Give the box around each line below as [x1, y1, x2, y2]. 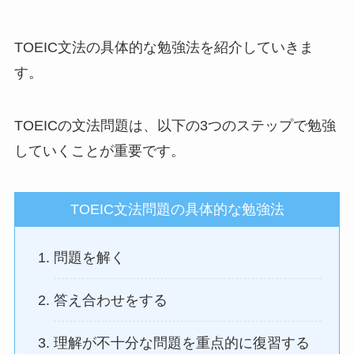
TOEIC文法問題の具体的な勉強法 [70, 201, 284, 218]
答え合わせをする [54, 292, 168, 308]
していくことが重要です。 [13, 143, 185, 160]
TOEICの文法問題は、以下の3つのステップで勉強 [13, 118, 336, 134]
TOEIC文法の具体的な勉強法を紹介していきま [13, 39, 314, 55]
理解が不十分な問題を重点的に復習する [54, 334, 311, 351]
